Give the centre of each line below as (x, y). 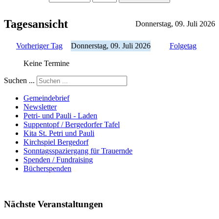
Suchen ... (19, 81)
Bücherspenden (47, 169)
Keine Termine (46, 64)
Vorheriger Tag (39, 46)
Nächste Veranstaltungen (54, 204)
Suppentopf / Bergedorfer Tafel (72, 125)
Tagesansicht (36, 24)
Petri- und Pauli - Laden (60, 116)
